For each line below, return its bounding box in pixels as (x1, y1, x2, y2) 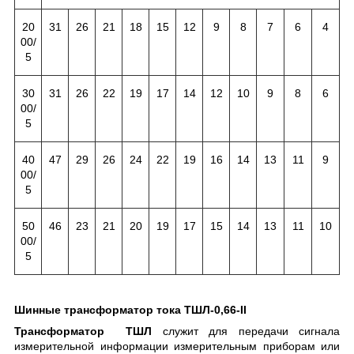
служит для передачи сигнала (152, 324, 340, 337)
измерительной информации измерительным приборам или (14, 339, 340, 352)
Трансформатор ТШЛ (14, 324, 152, 337)
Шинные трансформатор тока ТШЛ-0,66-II (14, 303, 247, 316)
